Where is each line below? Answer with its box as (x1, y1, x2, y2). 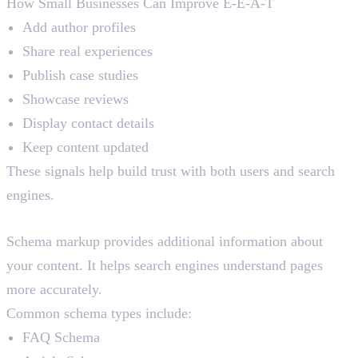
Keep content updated (22, 139, 149, 156)
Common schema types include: (6, 305, 192, 322)
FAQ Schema (22, 329, 100, 346)
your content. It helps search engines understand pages (6, 257, 323, 274)
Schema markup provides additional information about (6, 233, 323, 250)
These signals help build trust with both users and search (6, 163, 335, 180)
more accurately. (6, 281, 102, 298)
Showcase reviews (22, 91, 129, 108)
